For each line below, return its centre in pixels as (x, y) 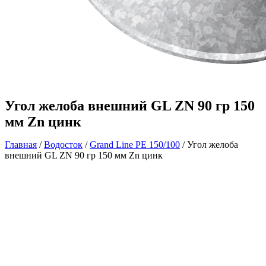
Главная (21, 144)
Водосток (63, 144)
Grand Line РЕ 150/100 (135, 144)
